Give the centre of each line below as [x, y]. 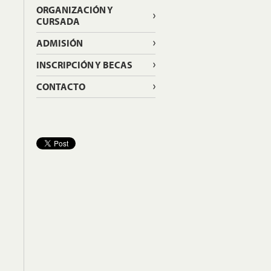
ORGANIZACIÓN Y [74, 10]
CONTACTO [60, 87]
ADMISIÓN [59, 43]
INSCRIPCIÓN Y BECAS [84, 65]
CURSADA [58, 21]
